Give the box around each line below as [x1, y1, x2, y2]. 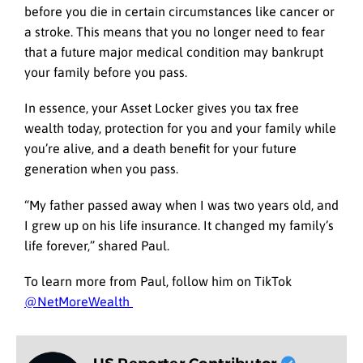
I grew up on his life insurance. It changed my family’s [24, 217, 334, 233]
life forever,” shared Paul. [24, 237, 169, 253]
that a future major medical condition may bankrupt [24, 45, 323, 60]
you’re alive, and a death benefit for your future [24, 141, 297, 156]
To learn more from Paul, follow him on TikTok [24, 273, 292, 288]
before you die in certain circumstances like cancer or [24, 4, 335, 19]
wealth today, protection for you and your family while [24, 121, 336, 136]
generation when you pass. [24, 161, 181, 177]
